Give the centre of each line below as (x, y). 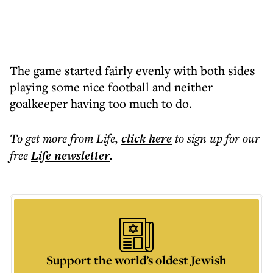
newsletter (80, 155)
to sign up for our (217, 138)
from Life (93, 138)
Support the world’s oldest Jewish (136, 260)
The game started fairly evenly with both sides (133, 70)
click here (147, 138)
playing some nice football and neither (111, 87)
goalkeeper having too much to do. (101, 103)
